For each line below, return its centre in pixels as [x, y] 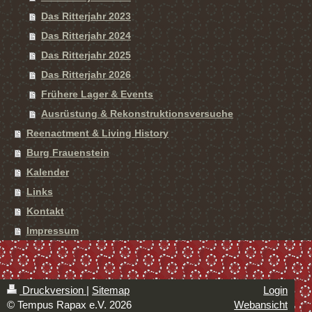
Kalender [47, 172]
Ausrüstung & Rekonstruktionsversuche [137, 114]
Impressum [52, 231]
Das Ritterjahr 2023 [86, 16]
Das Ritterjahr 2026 [86, 75]
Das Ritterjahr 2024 [86, 36]
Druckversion [53, 290]
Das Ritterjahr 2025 [86, 55]
